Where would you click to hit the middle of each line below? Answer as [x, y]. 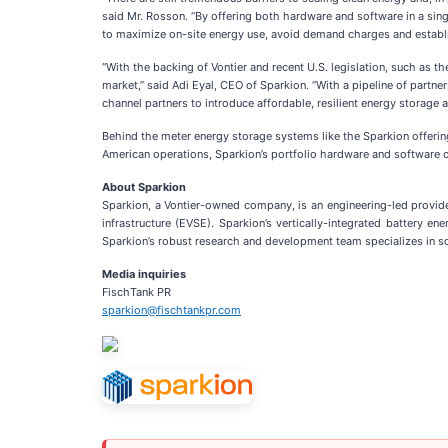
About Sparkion [144, 187]
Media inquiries [144, 274]
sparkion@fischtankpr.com [171, 310]
